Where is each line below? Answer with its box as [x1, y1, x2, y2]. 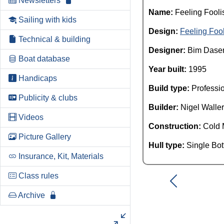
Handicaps [18, 74, 57, 82]
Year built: [148, 65, 188, 73]
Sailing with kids [18, 15, 76, 24]
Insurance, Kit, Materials [18, 152, 103, 160]
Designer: [148, 46, 187, 54]
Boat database [18, 54, 70, 63]
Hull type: [148, 141, 186, 149]
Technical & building [18, 35, 90, 43]
